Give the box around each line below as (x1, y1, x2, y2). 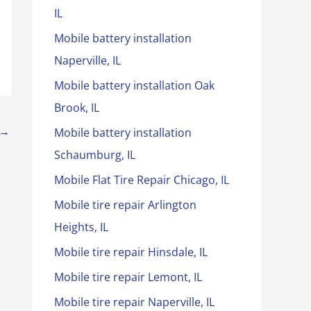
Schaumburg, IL (54, 147, 135, 162)
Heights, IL (54, 219, 108, 235)
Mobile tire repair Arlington (54, 197, 196, 212)
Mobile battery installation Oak (54, 78, 215, 93)
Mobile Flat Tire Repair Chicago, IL (54, 172, 229, 187)
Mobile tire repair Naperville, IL (54, 294, 215, 310)
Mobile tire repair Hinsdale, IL (54, 244, 208, 260)
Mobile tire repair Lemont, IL (54, 269, 202, 285)
